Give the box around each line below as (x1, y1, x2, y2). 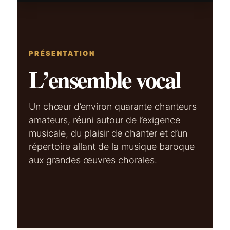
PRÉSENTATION (29, 49, 95, 58)
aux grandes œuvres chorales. (29, 155, 158, 166)
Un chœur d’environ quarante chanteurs (29, 101, 197, 112)
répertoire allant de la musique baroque (29, 141, 195, 152)
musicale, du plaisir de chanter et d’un (29, 128, 188, 139)
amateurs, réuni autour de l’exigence (29, 114, 181, 126)
